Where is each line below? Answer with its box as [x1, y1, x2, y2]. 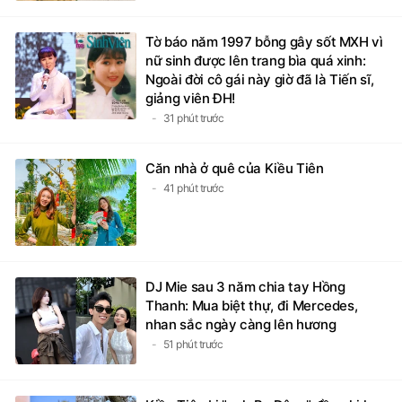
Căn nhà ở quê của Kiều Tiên [145, 159, 324, 177]
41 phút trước [162, 180, 223, 195]
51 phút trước [162, 336, 223, 351]
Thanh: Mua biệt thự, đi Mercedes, [145, 296, 358, 314]
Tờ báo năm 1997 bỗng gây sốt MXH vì [145, 32, 383, 50]
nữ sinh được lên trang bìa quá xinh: [145, 51, 366, 69]
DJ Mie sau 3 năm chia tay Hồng [145, 277, 345, 295]
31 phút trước [162, 110, 223, 125]
